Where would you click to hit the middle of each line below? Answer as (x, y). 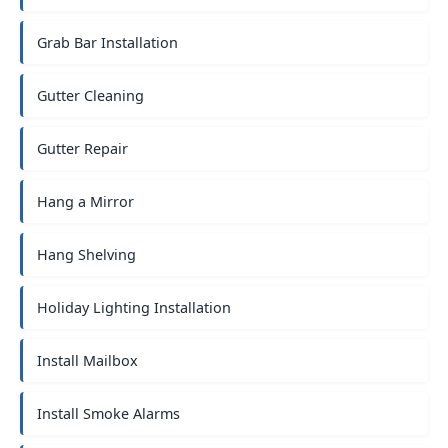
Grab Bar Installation (107, 42)
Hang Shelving (86, 254)
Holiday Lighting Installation (134, 307)
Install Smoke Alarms (108, 413)
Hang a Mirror (85, 201)
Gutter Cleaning (90, 95)
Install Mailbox (87, 360)
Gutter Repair (82, 148)
